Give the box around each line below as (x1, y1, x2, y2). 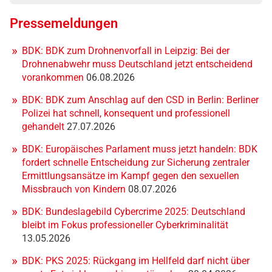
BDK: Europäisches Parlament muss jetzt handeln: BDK (22, 143, 257, 155)
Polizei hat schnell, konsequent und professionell (22, 107, 230, 119)
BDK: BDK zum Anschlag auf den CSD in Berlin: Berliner (22, 93, 259, 106)
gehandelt (22, 120, 67, 132)
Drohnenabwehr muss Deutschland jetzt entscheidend (22, 58, 253, 70)
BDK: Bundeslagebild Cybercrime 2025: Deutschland (22, 205, 245, 217)
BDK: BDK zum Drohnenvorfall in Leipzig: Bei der (22, 44, 229, 56)
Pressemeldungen (10, 15, 118, 31)
